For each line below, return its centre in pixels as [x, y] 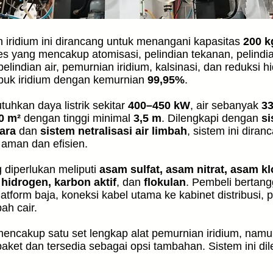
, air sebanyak [226, 105]
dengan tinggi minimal [77, 118]
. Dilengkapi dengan [211, 118]
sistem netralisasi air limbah [114, 131]
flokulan [165, 182]
